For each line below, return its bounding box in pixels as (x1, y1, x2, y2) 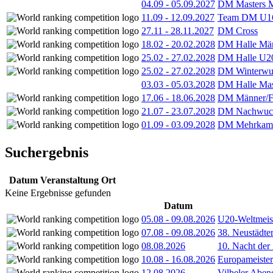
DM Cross (218, 25, 258, 36)
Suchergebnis (5, 144, 88, 160)
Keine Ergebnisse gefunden (5, 187, 111, 198)
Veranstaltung (40, 174, 99, 185)
